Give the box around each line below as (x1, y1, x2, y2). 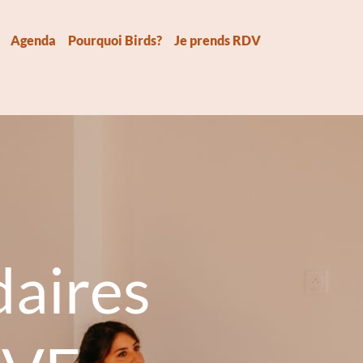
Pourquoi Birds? (67, 32, 162, 48)
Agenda (10, 32, 56, 48)
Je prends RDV (173, 32, 261, 48)
